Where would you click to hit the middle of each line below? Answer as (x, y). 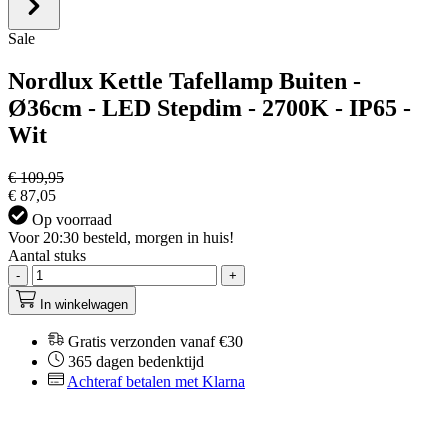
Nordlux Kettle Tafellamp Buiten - (184, 80)
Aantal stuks (47, 255)
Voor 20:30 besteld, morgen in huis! (121, 237)
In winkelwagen (84, 304)
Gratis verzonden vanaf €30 (155, 341)
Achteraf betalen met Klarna (156, 381)
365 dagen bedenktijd (136, 361)
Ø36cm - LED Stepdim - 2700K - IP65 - (209, 107)
